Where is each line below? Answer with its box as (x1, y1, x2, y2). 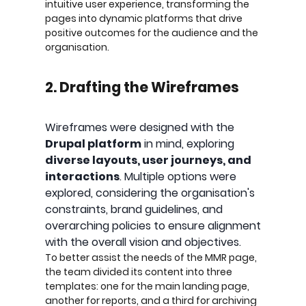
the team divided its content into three (45, 264, 232, 279)
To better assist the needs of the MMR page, (45, 250, 257, 264)
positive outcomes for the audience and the (45, 25, 258, 40)
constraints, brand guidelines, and (45, 201, 223, 217)
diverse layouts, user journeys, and (45, 152, 251, 168)
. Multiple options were (120, 168, 236, 184)
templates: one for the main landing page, (45, 279, 249, 293)
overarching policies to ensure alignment (45, 217, 261, 234)
